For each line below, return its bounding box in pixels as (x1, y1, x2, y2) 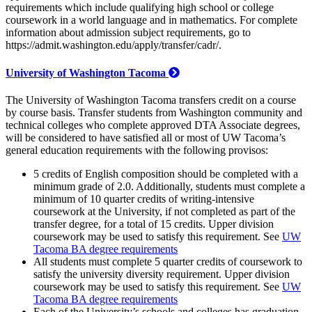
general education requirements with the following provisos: (6, 143, 271, 156)
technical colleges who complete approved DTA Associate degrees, (6, 118, 300, 131)
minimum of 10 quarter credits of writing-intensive (33, 192, 254, 205)
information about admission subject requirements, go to (6, 26, 251, 39)
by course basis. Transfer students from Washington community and (6, 106, 302, 118)
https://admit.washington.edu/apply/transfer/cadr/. (6, 39, 221, 52)
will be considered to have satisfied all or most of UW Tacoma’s (6, 131, 286, 143)
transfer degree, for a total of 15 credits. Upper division (33, 217, 274, 230)
